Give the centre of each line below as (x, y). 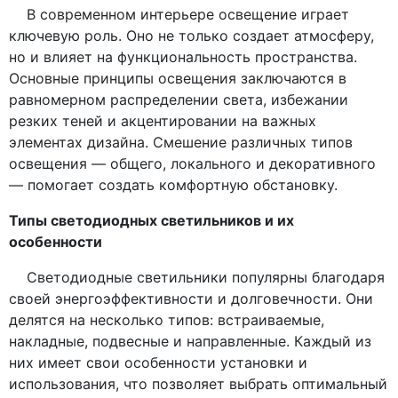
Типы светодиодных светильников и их (151, 221)
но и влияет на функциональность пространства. (183, 57)
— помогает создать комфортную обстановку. (173, 185)
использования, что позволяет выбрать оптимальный (198, 384)
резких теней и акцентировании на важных (163, 121)
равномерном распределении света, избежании (179, 100)
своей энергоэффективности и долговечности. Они (191, 299)
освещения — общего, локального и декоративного (192, 164)
